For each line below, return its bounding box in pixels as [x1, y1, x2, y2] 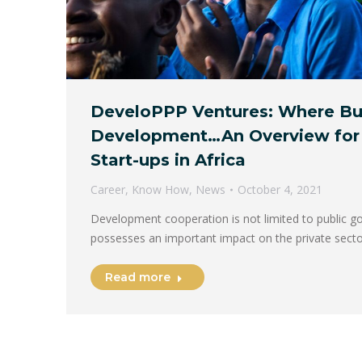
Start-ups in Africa [90, 149, 246, 170]
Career [90, 181, 125, 197]
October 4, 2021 [238, 181, 322, 197]
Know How [132, 181, 189, 197]
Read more [105, 269, 170, 284]
